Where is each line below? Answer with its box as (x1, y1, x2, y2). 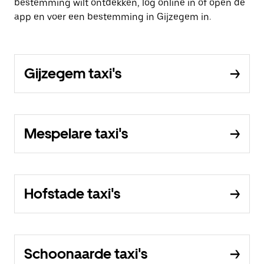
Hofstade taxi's (24, 185, 120, 202)
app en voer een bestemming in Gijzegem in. (14, 11, 211, 22)
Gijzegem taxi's (24, 65, 121, 82)
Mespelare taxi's (24, 125, 128, 142)
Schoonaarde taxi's (24, 245, 147, 262)
